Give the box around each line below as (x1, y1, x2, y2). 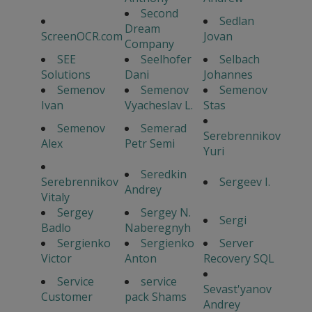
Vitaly (40, 189, 70, 205)
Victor (40, 251, 72, 267)
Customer (40, 289, 93, 305)
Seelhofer (140, 52, 192, 68)
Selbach (219, 52, 260, 68)
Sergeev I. (219, 174, 270, 190)
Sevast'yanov (203, 281, 272, 297)
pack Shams (124, 289, 187, 305)
